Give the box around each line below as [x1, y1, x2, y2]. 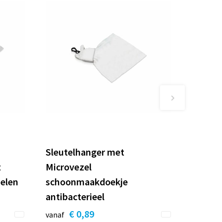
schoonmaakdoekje [46, 175, 128, 188]
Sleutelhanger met [46, 146, 125, 159]
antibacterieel [46, 190, 105, 203]
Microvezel [46, 161, 92, 173]
